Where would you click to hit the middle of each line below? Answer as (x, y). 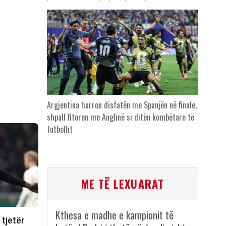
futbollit (60, 129)
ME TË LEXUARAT (122, 184)
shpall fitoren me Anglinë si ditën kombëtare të (120, 117)
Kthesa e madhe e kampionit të (114, 215)
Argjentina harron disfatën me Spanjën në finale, (122, 105)
